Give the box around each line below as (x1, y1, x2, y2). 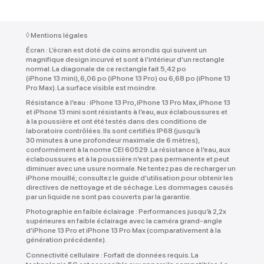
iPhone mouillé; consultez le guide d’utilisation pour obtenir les (26, 173, 234, 182)
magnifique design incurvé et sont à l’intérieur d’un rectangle (26, 55, 225, 64)
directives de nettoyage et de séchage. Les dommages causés (26, 183, 234, 192)
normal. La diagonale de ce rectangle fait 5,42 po (26, 64, 187, 73)
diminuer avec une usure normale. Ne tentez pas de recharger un (26, 164, 236, 173)
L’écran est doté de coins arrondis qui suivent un (48, 45, 207, 54)
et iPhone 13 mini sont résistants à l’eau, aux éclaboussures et (26, 107, 228, 116)
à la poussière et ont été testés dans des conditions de (26, 117, 207, 126)
